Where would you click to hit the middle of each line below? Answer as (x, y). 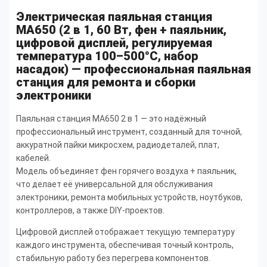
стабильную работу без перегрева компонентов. (113, 258)
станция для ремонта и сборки (106, 82)
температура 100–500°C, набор (107, 56)
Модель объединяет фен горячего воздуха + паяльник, (126, 171)
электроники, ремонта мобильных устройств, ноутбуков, (129, 198)
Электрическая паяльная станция (114, 16)
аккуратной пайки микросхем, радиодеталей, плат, (118, 145)
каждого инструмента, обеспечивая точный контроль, (125, 245)
